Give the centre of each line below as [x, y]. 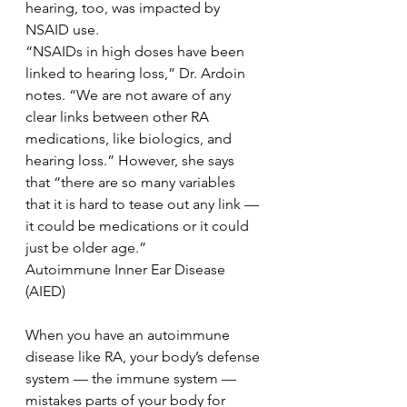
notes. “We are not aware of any [130, 95]
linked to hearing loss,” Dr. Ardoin [137, 73]
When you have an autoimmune [129, 335]
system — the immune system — [133, 378]
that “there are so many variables [132, 182]
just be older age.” [86, 248]
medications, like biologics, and [130, 139]
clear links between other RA [119, 117]
